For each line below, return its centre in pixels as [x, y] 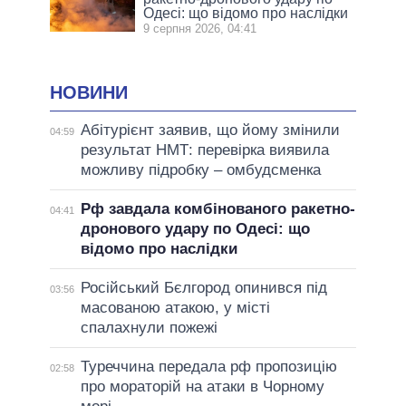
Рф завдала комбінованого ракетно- [217, 208]
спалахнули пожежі [149, 327]
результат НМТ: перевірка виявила [204, 150]
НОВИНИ [89, 93]
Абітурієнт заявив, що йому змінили [210, 130]
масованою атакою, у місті [175, 307]
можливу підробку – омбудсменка [200, 169]
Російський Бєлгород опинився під [203, 287]
